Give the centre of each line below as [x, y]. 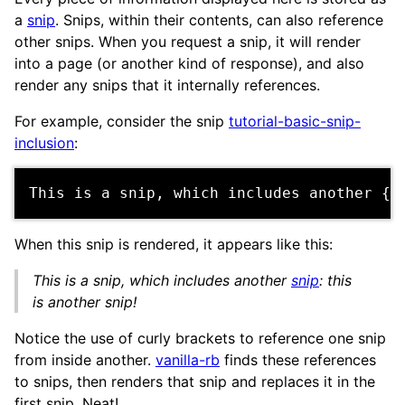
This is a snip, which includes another [162, 280]
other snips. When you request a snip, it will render [188, 41]
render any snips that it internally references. [167, 85]
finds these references [298, 359]
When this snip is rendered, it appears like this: [174, 244]
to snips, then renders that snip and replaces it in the [195, 381]
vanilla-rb [188, 359]
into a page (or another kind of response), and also [189, 63]
